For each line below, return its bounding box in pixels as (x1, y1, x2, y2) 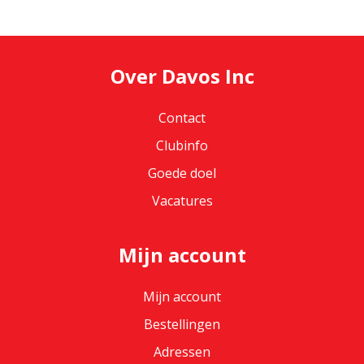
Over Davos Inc (110, 63, 254, 89)
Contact (158, 109, 206, 127)
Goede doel (148, 164, 216, 182)
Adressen (154, 343, 210, 361)
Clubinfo (156, 136, 208, 154)
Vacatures (151, 192, 213, 210)
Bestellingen (144, 315, 220, 333)
